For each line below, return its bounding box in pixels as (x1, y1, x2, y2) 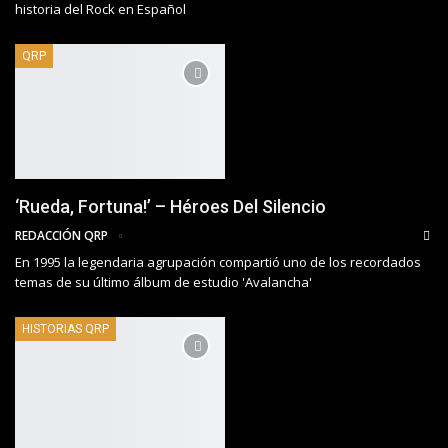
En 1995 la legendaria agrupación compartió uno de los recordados (15, 252, 421, 271)
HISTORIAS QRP (22, 321, 109, 336)
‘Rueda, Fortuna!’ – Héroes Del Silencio (15, 195, 326, 217)
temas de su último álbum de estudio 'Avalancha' (15, 272, 312, 291)
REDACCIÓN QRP (15, 226, 111, 244)
